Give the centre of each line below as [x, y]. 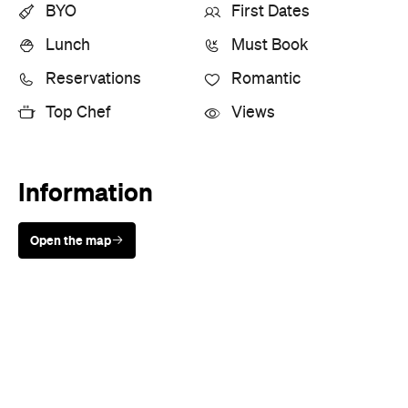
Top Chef [78, 112]
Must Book [270, 45]
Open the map [71, 240]
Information [86, 192]
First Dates [270, 11]
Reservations [93, 79]
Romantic [266, 79]
